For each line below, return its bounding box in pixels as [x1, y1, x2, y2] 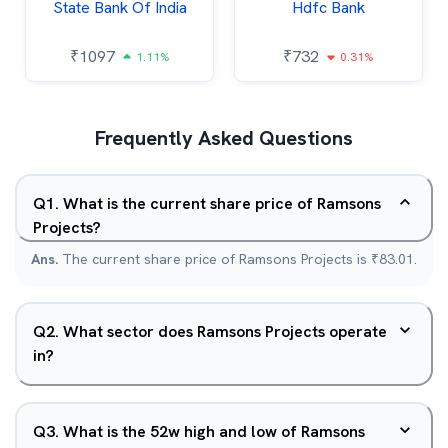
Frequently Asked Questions [95, 125, 353, 151]
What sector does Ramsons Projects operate [63, 321, 387, 342]
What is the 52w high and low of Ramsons [63, 421, 365, 442]
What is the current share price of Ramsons [63, 193, 381, 214]
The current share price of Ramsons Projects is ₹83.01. [62, 250, 417, 268]
